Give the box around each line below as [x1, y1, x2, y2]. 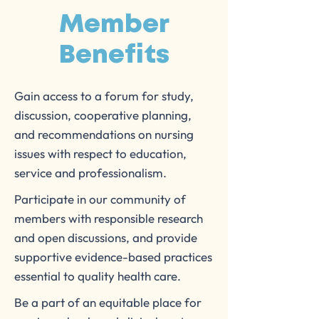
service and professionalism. [14, 165, 167, 180]
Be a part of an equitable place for [14, 295, 202, 310]
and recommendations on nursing [14, 127, 194, 142]
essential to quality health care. [14, 268, 181, 283]
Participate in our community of [14, 192, 186, 206]
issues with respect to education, [14, 146, 187, 161]
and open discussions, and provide [14, 230, 197, 245]
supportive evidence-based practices [14, 249, 212, 264]
